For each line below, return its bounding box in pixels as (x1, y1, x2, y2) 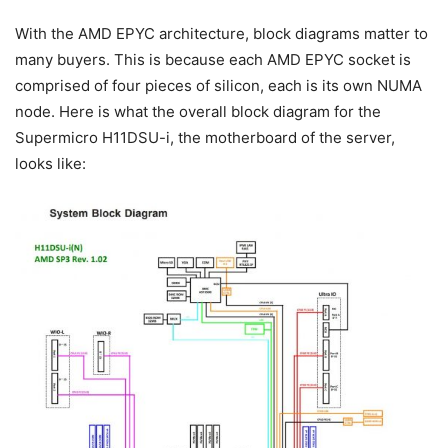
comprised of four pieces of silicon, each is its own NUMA (15, 76, 422, 95)
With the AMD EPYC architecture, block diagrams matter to (15, 24, 428, 43)
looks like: (15, 154, 86, 173)
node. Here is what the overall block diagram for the (15, 102, 381, 121)
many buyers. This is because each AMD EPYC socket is (15, 50, 411, 69)
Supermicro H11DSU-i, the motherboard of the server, (15, 128, 395, 147)
